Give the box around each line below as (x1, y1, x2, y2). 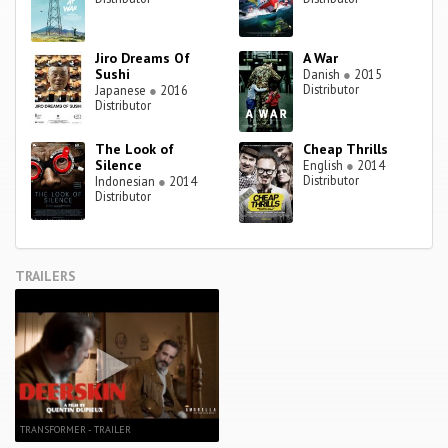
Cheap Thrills (303, 140, 389, 159)
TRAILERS (15, 267, 76, 286)
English (303, 157, 347, 174)
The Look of (95, 140, 175, 159)
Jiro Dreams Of (95, 49, 191, 68)
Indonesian (95, 173, 159, 190)
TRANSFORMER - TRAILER (20, 423, 131, 437)
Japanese (95, 82, 150, 99)
